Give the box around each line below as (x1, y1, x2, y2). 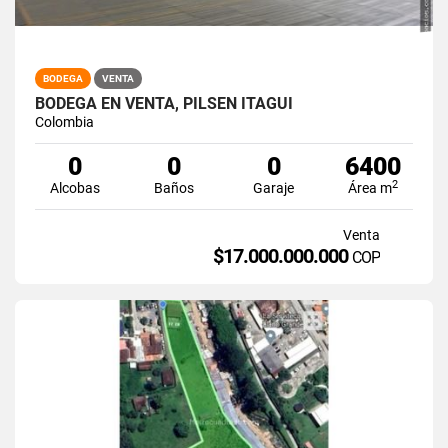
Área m (348, 179, 393, 196)
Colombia (35, 113, 94, 130)
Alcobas (49, 179, 100, 196)
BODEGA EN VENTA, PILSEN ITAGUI (35, 93, 293, 113)
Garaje (253, 179, 295, 196)
